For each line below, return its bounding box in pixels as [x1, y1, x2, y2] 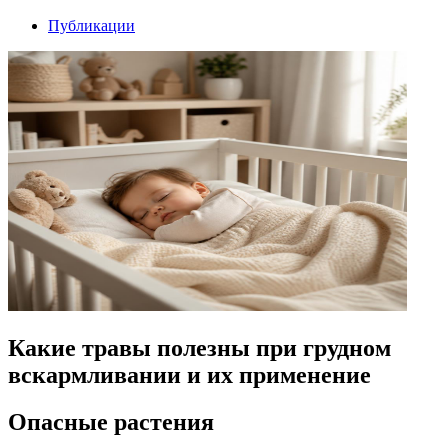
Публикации [48, 17, 135, 34]
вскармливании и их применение [8, 361, 371, 388]
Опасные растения [8, 408, 214, 435]
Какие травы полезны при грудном [8, 334, 391, 361]
